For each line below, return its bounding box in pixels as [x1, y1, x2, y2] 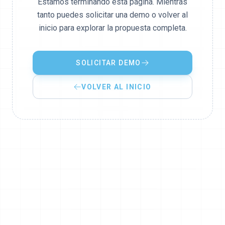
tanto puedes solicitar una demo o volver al [37, 10, 188, 20]
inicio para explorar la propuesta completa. [38, 23, 187, 33]
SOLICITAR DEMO [76, 59, 141, 67]
